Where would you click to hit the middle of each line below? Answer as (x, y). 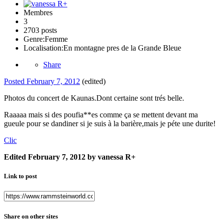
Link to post (20, 176)
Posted (15, 82)
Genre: (34, 39)
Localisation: (43, 48)
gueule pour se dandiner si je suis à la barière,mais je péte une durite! (110, 124)
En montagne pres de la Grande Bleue (122, 48)
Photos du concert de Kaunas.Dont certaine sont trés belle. (94, 98)
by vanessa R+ (110, 157)
